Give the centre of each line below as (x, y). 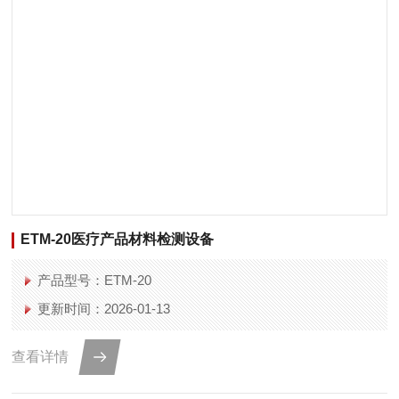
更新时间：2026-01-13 (104, 309)
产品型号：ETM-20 (95, 280)
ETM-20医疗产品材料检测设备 (118, 239)
